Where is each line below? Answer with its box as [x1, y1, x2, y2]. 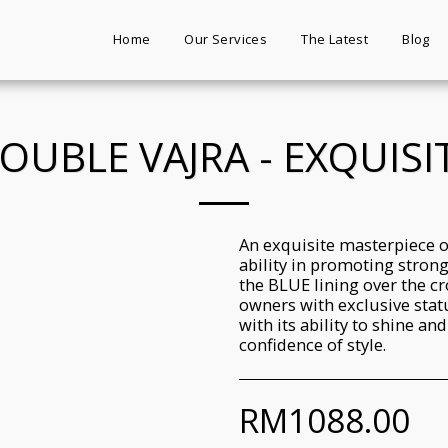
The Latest [301, 30, 369, 48]
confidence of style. [239, 333, 386, 356]
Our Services [184, 30, 268, 48]
